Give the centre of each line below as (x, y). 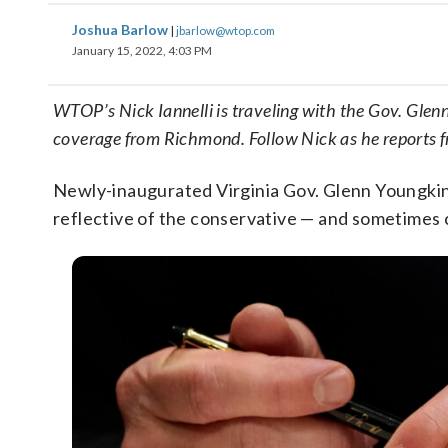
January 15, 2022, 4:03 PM (142, 50)
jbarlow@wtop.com (225, 30)
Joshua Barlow (121, 29)
